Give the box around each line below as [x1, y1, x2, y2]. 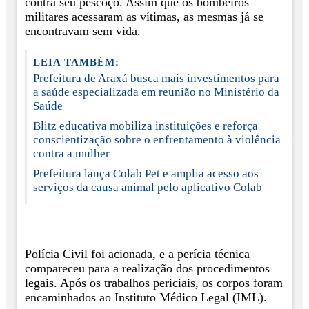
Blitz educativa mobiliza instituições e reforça [33, 119, 258, 133]
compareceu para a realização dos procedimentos [25, 261, 270, 275]
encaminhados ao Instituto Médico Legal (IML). [25, 290, 267, 304]
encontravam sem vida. [25, 23, 141, 38]
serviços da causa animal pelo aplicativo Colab [33, 181, 262, 195]
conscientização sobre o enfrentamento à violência [33, 133, 281, 147]
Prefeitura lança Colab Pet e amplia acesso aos [33, 167, 259, 181]
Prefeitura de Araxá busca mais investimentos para [33, 72, 279, 86]
